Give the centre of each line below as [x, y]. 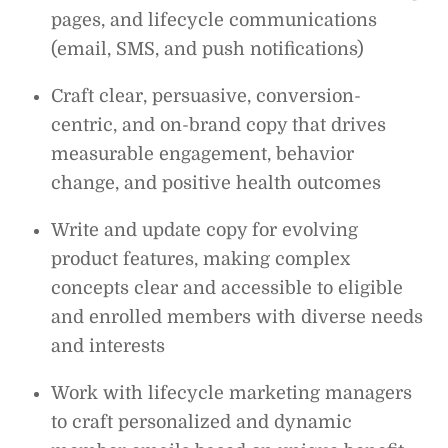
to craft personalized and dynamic [202, 421]
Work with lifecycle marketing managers [232, 392]
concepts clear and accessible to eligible [227, 287]
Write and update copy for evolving [205, 229]
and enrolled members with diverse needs [237, 316]
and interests [108, 345]
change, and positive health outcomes [216, 182]
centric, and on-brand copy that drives [219, 124]
